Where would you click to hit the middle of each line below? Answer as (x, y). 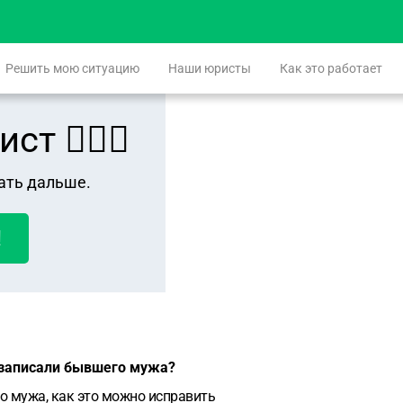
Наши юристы (210, 68)
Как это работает (331, 68)
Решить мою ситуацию (72, 68)
